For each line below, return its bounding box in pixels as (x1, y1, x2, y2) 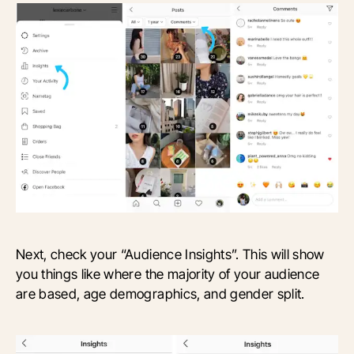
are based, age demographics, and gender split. (16, 285, 305, 303)
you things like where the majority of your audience (16, 265, 320, 283)
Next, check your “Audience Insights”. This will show (16, 246, 325, 263)
